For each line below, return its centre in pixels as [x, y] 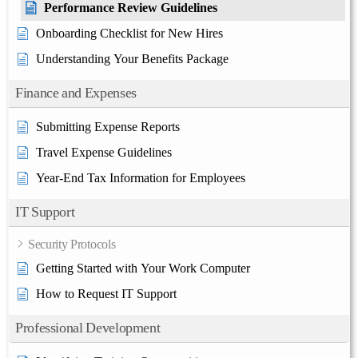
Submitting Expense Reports [108, 127]
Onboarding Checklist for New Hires [129, 33]
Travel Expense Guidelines [104, 152]
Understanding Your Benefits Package [132, 59]
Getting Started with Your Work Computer [143, 268]
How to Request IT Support [106, 294]
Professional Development [88, 328]
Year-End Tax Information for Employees [141, 178]
